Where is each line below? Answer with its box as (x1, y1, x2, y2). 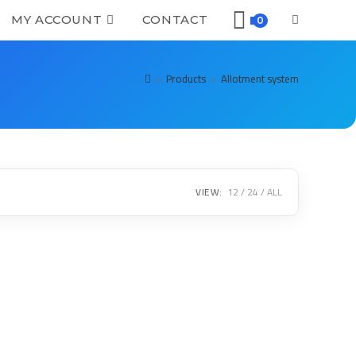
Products (166, 69, 206, 88)
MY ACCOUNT (11, 12, 103, 27)
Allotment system (221, 69, 299, 88)
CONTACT (141, 12, 208, 27)
